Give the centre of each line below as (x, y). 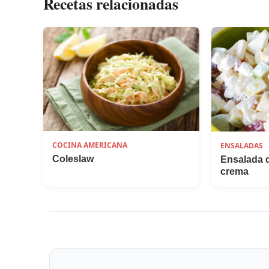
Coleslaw (73, 159)
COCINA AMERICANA (90, 145)
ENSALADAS (242, 145)
